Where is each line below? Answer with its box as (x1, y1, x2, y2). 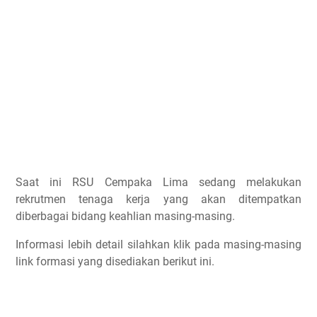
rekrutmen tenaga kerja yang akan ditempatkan (16, 192, 301, 206)
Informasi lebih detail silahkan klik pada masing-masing (16, 238, 301, 251)
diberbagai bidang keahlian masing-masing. (16, 209, 235, 223)
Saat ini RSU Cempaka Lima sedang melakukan (16, 175, 301, 189)
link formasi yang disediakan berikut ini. (16, 255, 214, 268)
